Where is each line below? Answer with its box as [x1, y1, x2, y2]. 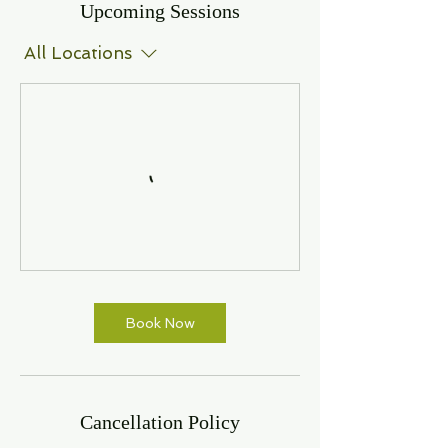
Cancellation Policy [80, 411, 240, 434]
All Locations [24, 43, 132, 64]
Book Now [125, 315, 195, 332]
